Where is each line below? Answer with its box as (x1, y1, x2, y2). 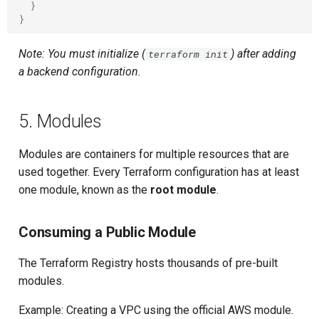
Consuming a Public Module (19, 224, 196, 241)
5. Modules (19, 111, 102, 132)
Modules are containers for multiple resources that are (19, 147, 289, 161)
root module (150, 183, 216, 197)
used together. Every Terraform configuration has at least (19, 165, 299, 179)
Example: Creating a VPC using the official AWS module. (19, 303, 293, 317)
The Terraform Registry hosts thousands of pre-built (19, 256, 278, 270)
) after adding (231, 47, 296, 61)
